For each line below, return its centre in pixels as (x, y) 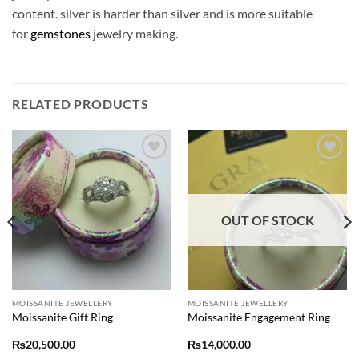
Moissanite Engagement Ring (258, 317)
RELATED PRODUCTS (81, 104)
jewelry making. (134, 33)
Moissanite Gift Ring (62, 317)
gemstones (61, 33)
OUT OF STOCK (267, 220)
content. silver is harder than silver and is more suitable (162, 13)
